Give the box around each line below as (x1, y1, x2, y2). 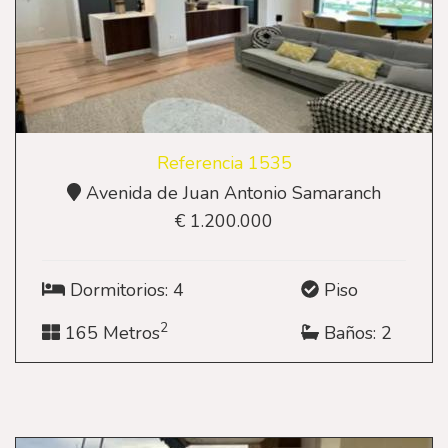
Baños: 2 (319, 321, 392, 346)
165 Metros (60, 321, 160, 346)
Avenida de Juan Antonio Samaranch (85, 181, 381, 206)
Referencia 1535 (156, 151, 292, 176)
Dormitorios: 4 (64, 278, 184, 303)
